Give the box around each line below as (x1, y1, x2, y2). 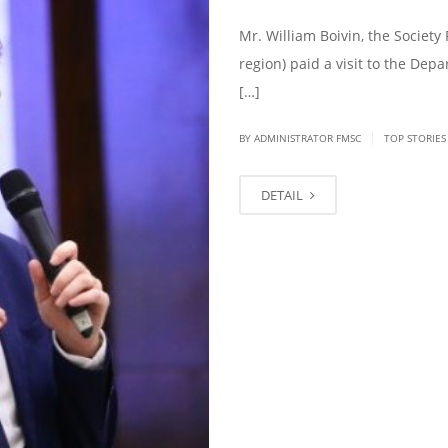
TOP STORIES (384, 131, 446, 146)
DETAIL (261, 186, 306, 205)
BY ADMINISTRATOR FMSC (239, 131, 364, 146)
